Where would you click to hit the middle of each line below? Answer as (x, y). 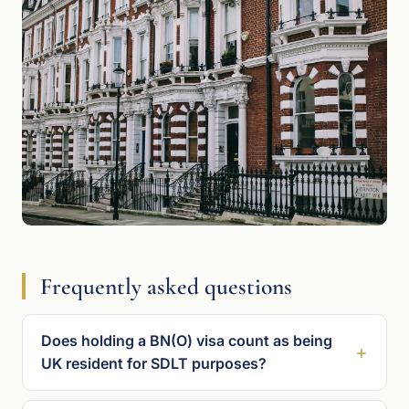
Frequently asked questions (166, 286)
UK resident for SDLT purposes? (154, 363)
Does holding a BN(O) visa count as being (187, 340)
